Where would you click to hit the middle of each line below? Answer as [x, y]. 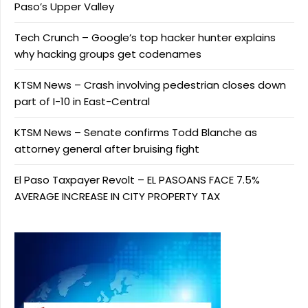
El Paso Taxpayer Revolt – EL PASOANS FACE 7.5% [137, 179]
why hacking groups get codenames [108, 54]
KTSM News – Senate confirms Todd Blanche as [136, 132]
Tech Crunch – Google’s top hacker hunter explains [145, 37]
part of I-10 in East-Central [82, 101]
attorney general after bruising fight [107, 148]
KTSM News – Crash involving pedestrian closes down [150, 85]
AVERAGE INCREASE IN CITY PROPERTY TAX [117, 196]
